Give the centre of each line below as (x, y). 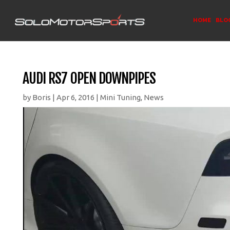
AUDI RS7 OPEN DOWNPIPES (89, 78)
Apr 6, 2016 (76, 97)
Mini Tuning (121, 97)
